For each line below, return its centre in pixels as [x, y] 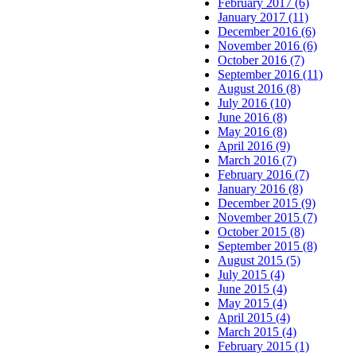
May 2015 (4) [252, 303]
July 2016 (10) [254, 103]
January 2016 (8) [260, 188]
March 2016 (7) [257, 160]
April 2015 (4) [254, 317]
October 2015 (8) [261, 231]
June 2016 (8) [252, 117]
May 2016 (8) [252, 131]
